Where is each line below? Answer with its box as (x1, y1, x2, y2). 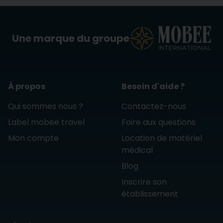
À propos (8, 81, 45, 92)
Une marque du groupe (12, 31, 130, 45)
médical (121, 144, 153, 156)
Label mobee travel (8, 116, 85, 128)
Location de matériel (121, 132, 202, 144)
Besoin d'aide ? (121, 81, 185, 92)
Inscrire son (121, 176, 167, 188)
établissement (121, 188, 178, 200)
